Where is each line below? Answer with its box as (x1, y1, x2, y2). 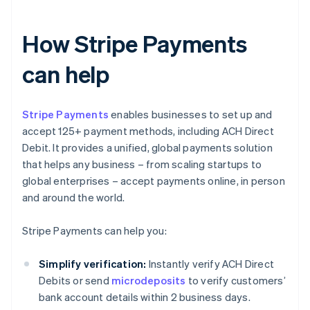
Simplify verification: (39, 257, 147, 271)
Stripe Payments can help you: (22, 224, 167, 238)
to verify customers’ (185, 273, 286, 288)
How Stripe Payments (22, 28, 248, 59)
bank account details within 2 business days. (39, 290, 250, 304)
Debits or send (39, 273, 111, 288)
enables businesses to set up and (109, 107, 273, 122)
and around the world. (22, 190, 125, 205)
